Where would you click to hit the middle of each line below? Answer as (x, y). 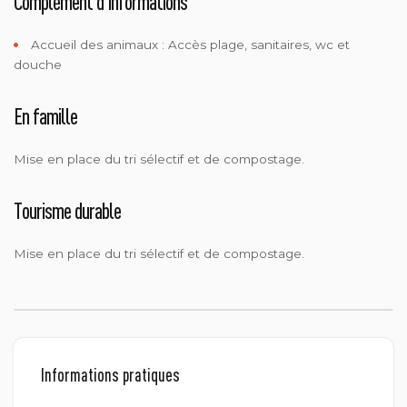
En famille (45, 115)
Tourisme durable (67, 210)
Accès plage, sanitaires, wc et (259, 44)
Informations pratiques (110, 374)
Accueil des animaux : (99, 44)
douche (38, 64)
